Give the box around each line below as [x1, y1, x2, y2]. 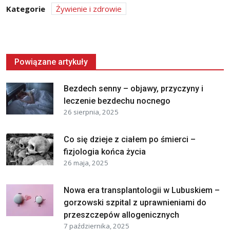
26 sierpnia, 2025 [64, 107, 119, 117]
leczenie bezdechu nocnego [64, 95, 170, 106]
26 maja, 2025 [64, 158, 108, 167]
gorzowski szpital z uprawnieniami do [64, 197, 206, 207]
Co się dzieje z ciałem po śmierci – [64, 134, 196, 144]
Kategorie [6, 3, 45, 14]
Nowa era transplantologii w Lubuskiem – [64, 185, 220, 195]
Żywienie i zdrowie [56, 3, 122, 14]
